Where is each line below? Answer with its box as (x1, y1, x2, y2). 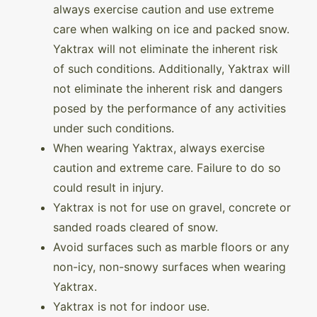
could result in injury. (53, 180, 163, 195)
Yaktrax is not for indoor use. (53, 299, 209, 314)
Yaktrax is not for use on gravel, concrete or (53, 200, 291, 215)
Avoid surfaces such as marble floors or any (53, 240, 289, 255)
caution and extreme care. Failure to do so (53, 161, 281, 175)
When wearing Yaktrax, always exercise (53, 141, 265, 156)
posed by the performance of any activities (53, 101, 286, 116)
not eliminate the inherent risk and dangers (53, 81, 282, 96)
